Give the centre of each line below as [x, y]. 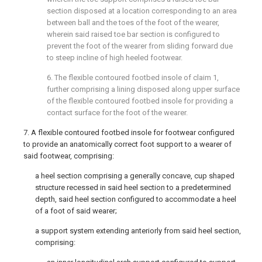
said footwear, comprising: [69, 156]
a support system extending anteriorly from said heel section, [138, 231]
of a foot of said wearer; [76, 211]
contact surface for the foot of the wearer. [117, 113]
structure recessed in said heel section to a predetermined [133, 187]
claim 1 [205, 77]
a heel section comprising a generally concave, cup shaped [135, 176]
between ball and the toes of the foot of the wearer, [133, 23]
